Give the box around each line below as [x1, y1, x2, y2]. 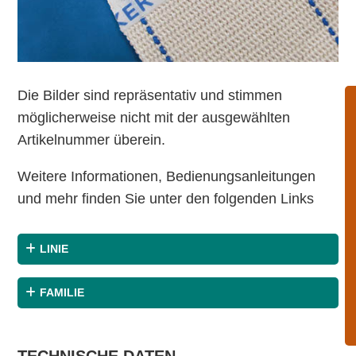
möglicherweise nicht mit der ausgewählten [17, 110, 291, 126]
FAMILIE [40, 286, 85, 300]
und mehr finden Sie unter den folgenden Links [17, 191, 315, 207]
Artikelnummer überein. [17, 132, 166, 149]
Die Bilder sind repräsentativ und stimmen [17, 87, 283, 104]
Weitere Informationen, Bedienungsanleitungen [17, 168, 316, 185]
